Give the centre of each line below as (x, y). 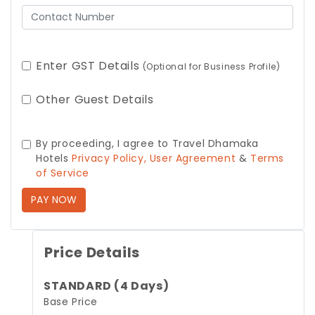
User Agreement (191, 158)
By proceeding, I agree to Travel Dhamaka (148, 143)
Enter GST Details (89, 66)
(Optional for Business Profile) (211, 66)
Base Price (71, 302)
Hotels (54, 158)
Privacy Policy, (109, 158)
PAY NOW (54, 200)
